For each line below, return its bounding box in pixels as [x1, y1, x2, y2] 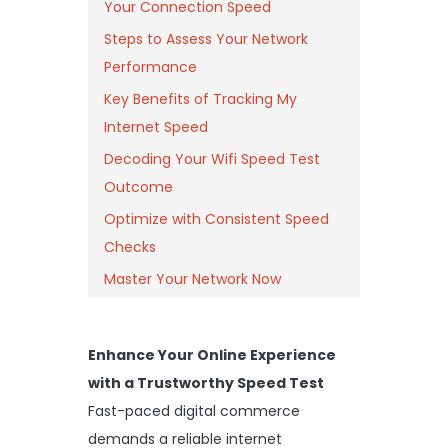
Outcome [104, 176, 173, 197]
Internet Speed [104, 116, 208, 137]
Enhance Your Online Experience [88, 344, 336, 365]
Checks [104, 236, 156, 257]
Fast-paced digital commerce [88, 400, 300, 421]
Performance [104, 56, 197, 77]
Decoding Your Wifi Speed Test [104, 148, 320, 169]
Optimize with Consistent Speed [104, 208, 329, 229]
